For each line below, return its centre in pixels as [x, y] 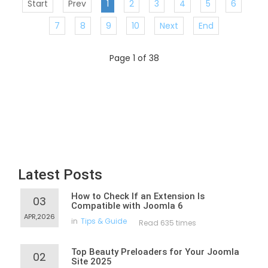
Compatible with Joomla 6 [127, 206]
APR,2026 [39, 217]
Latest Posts [60, 175]
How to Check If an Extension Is [138, 197]
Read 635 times [167, 223]
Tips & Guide [104, 221]
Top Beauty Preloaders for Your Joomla [155, 252]
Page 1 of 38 [134, 58]
